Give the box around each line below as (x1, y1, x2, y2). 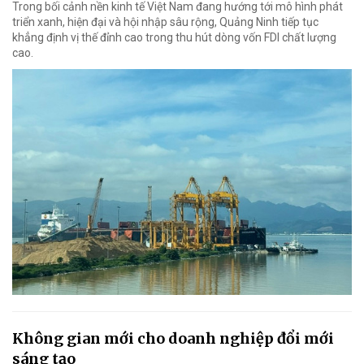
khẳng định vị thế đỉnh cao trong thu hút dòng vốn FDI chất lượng (12, 30, 336, 44)
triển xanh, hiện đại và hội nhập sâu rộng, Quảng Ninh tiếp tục (12, 15, 318, 28)
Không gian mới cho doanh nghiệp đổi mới (12, 329, 334, 349)
